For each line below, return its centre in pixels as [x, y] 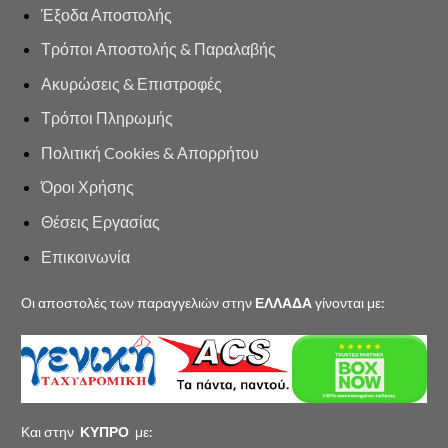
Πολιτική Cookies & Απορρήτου [150, 152]
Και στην [50, 432]
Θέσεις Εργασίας [101, 222]
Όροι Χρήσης [88, 187]
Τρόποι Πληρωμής [107, 118]
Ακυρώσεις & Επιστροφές [132, 83]
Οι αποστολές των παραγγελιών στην [137, 303]
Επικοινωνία [86, 256]
